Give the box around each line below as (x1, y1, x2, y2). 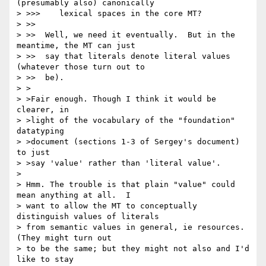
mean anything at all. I (17, 191, 131, 200)
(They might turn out (17, 233, 112, 243)
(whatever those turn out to (17, 62, 145, 72)
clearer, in (17, 105, 69, 115)
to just (17, 148, 50, 157)
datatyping (17, 126, 64, 136)
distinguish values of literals (17, 212, 159, 221)
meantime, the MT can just (17, 41, 135, 50)
